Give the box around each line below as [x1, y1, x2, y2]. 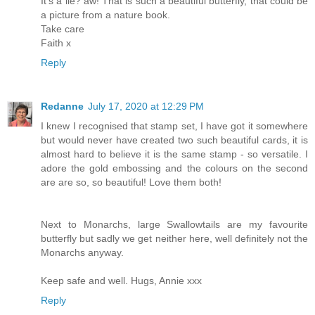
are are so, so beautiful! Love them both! [41, 176, 221, 188]
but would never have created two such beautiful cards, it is [41, 134, 308, 146]
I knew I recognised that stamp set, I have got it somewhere [41, 120, 308, 132]
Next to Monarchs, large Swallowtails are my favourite [41, 219, 308, 231]
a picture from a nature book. [41, 9, 170, 21]
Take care [41, 23, 84, 35]
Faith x [41, 37, 71, 49]
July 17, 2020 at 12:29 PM [88, 101, 204, 112]
